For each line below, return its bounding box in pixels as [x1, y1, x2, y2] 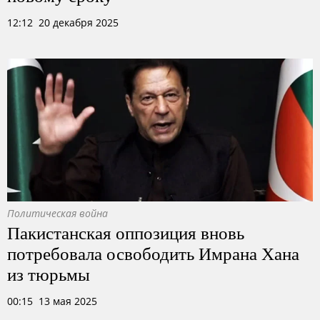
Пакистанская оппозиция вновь [7, 220, 244, 244]
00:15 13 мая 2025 [7, 294, 97, 308]
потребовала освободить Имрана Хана [7, 241, 299, 265]
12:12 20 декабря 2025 [7, 16, 119, 29]
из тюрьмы [7, 261, 90, 286]
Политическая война [7, 206, 108, 220]
